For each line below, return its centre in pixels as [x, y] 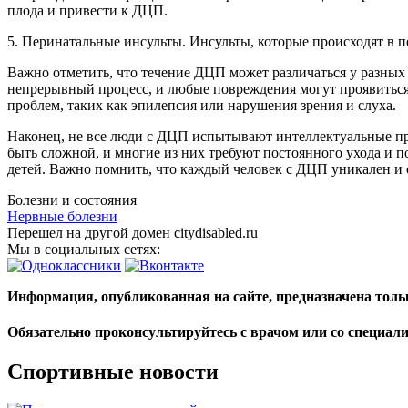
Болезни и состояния [72, 199]
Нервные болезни [62, 216]
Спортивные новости [113, 372]
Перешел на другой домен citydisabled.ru [133, 232]
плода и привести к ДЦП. [87, 10]
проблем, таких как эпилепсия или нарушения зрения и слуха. [202, 105]
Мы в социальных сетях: [86, 249]
